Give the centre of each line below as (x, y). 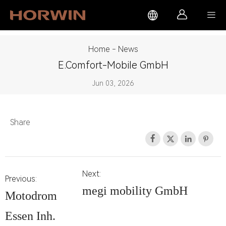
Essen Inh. (30, 216)
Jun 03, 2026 (113, 83)
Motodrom (31, 195)
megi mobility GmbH (135, 190)
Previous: (21, 179)
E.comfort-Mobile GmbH (113, 65)
